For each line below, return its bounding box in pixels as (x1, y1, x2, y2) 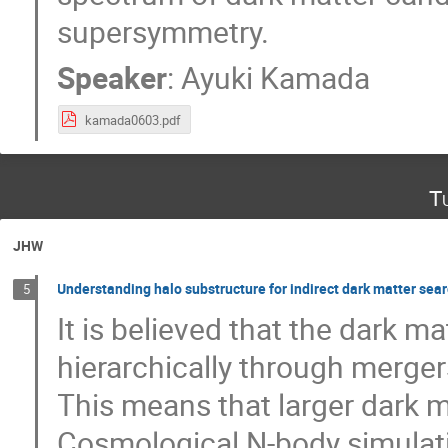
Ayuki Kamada (181, 57, 371, 99)
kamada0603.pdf (84, 110, 181, 129)
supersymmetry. (57, 11, 270, 53)
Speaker (57, 57, 168, 99)
